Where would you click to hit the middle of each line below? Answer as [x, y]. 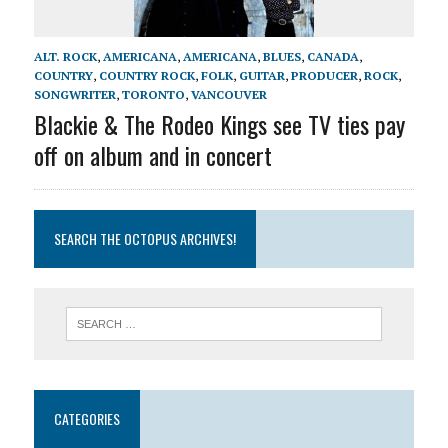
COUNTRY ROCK [146, 76]
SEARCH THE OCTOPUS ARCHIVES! [144, 239]
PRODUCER [324, 76]
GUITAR [261, 76]
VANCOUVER [228, 95]
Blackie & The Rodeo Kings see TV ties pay [219, 124]
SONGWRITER [74, 95]
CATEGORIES [86, 419]
